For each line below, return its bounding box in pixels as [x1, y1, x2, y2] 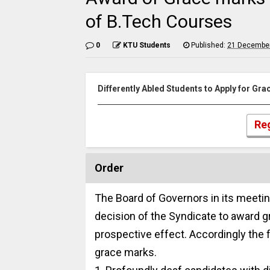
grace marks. [95, 245, 157, 259]
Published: [189, 41, 227, 49]
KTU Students [123, 41, 171, 49]
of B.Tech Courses [86, 11, 232, 32]
